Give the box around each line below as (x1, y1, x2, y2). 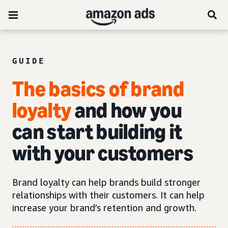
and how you (74, 97, 182, 123)
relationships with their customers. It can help (12, 189, 205, 201)
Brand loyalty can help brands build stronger (12, 177, 201, 188)
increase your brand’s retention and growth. (12, 202, 196, 213)
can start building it (12, 119, 183, 145)
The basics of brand (12, 76, 185, 102)
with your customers (12, 140, 194, 166)
